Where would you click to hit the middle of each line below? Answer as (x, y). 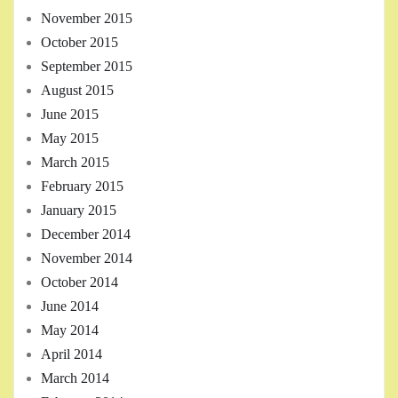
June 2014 (70, 306)
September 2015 (87, 67)
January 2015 (79, 211)
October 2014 (80, 283)
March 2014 (75, 378)
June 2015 (70, 115)
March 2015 (75, 163)
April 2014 (72, 354)
